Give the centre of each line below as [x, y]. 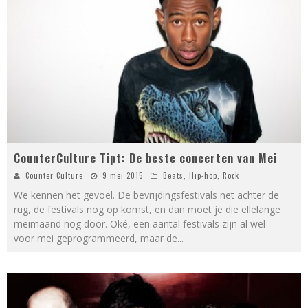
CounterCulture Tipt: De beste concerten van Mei [145, 158]
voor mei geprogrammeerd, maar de [96, 238]
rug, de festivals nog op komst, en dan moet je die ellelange [147, 209]
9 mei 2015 [123, 175]
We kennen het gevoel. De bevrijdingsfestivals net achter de [146, 195]
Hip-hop [203, 175]
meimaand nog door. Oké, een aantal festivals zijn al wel [140, 223]
